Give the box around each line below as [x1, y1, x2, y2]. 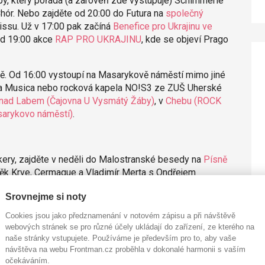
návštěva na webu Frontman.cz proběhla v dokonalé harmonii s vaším [5, 244, 245, 254]
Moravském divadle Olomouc [20, 215, 141, 227]
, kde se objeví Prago [141, 33, 228, 45]
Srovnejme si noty [5, 191, 86, 202]
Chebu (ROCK [165, 95, 221, 106]
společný [165, 7, 203, 19]
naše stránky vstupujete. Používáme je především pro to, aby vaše [5, 233, 236, 243]
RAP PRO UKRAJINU [54, 33, 141, 45]
